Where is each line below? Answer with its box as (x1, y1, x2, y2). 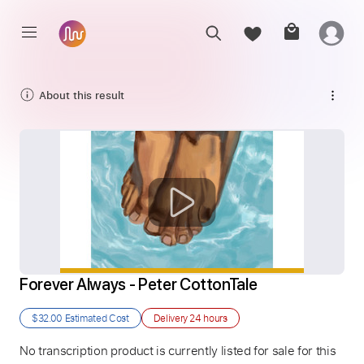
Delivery (153, 311, 190, 324)
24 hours (189, 311, 227, 324)
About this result (39, 87, 124, 102)
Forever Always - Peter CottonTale (19, 275, 258, 294)
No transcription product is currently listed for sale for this (19, 342, 336, 358)
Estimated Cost (62, 311, 129, 324)
